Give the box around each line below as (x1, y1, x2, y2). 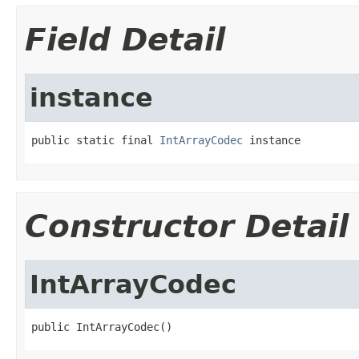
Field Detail (25, 21, 225, 58)
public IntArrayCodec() (31, 320, 172, 333)
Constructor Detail (25, 208, 349, 244)
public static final (31, 133, 159, 147)
